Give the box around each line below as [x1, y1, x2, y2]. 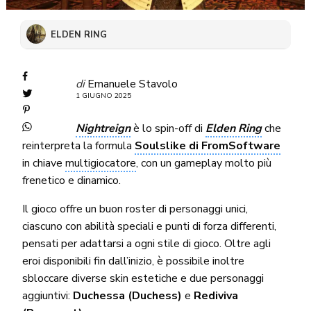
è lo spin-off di [130, 120, 205, 136]
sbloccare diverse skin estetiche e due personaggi [22, 270, 264, 286]
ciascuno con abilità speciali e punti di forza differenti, [22, 218, 277, 234]
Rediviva [194, 287, 239, 303]
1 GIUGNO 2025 [75, 90, 131, 101]
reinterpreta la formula [22, 137, 135, 153]
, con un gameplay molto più [136, 155, 272, 171]
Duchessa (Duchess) [72, 287, 183, 303]
